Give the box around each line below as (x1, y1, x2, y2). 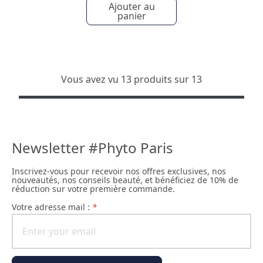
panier (117, 9, 146, 22)
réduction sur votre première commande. (12, 183, 175, 194)
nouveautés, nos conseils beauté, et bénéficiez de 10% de (12, 174, 238, 186)
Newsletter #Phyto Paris (12, 138, 173, 157)
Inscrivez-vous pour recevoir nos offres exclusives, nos (12, 166, 226, 177)
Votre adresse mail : (16, 201, 92, 213)
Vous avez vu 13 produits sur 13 (61, 73, 202, 86)
